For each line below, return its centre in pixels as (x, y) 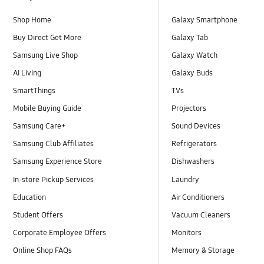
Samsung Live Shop (46, 56)
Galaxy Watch (195, 56)
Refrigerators (194, 144)
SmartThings (34, 91)
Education (30, 197)
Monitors (187, 232)
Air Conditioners (198, 197)
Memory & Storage (203, 250)
